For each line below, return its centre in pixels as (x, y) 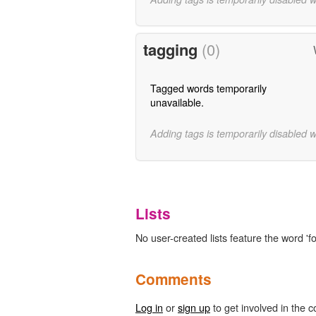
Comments (174, 279)
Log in (149, 307)
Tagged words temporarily (208, 88)
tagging (172, 50)
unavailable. (177, 102)
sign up (194, 307)
